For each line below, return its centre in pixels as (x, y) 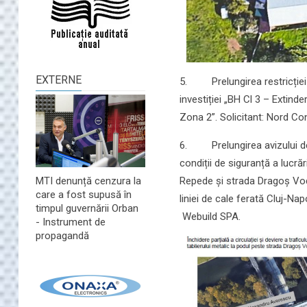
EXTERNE (59, 80)
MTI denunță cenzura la (88, 181)
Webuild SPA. (210, 216)
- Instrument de (71, 222)
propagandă (62, 236)
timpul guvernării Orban (87, 209)
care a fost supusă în (84, 195)
